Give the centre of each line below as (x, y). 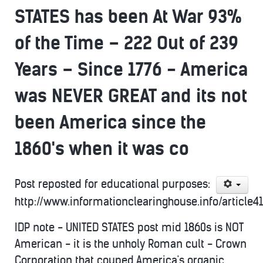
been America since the (110, 122)
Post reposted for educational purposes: (112, 184)
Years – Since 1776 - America (131, 70)
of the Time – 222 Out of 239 (127, 43)
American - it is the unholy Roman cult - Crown (131, 244)
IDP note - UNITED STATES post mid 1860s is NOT (129, 227)
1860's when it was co (102, 149)
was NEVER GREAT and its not (131, 96)
